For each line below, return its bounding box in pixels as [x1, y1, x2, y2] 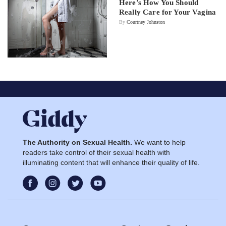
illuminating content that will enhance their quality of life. [23, 158, 200, 166]
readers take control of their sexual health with [23, 148, 170, 156]
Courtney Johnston [127, 19, 165, 25]
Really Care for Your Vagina [119, 8, 216, 17]
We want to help [132, 138, 186, 146]
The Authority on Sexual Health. [23, 138, 132, 146]
